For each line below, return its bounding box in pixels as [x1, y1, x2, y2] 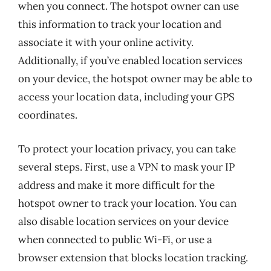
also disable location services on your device [18, 214, 229, 228]
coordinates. [18, 108, 77, 122]
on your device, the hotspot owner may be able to [18, 72, 252, 85]
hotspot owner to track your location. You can [18, 196, 237, 210]
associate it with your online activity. [18, 36, 194, 49]
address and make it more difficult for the [18, 178, 215, 192]
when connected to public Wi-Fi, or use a [18, 232, 212, 246]
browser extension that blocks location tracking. [18, 250, 248, 264]
